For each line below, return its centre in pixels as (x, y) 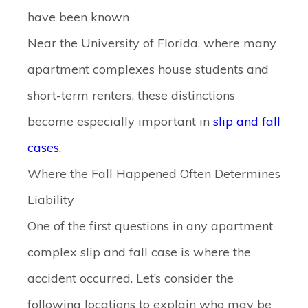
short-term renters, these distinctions (131, 95)
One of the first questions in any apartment (150, 226)
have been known (78, 17)
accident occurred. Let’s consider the (131, 278)
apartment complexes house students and (148, 69)
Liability (51, 200)
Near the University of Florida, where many (152, 43)
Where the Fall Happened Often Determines (154, 174)
